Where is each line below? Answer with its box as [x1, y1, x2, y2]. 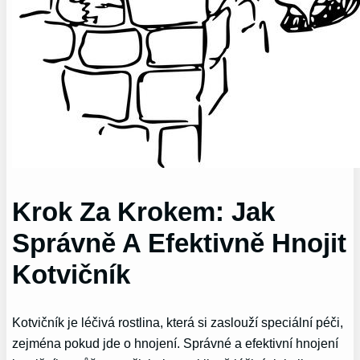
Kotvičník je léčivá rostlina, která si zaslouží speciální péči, [12, 314, 344, 329]
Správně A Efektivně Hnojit [12, 227, 347, 258]
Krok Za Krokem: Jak [12, 196, 276, 227]
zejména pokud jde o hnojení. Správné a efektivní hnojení [12, 335, 339, 350]
